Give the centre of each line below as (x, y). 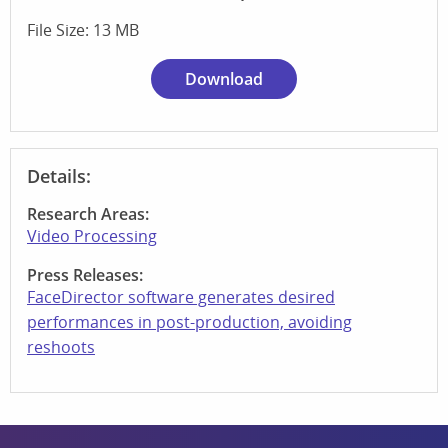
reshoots (61, 346)
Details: (59, 175)
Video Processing (92, 235)
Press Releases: (85, 274)
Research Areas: (88, 213)
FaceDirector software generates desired (181, 296)
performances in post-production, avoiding (189, 321)
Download (224, 78)
